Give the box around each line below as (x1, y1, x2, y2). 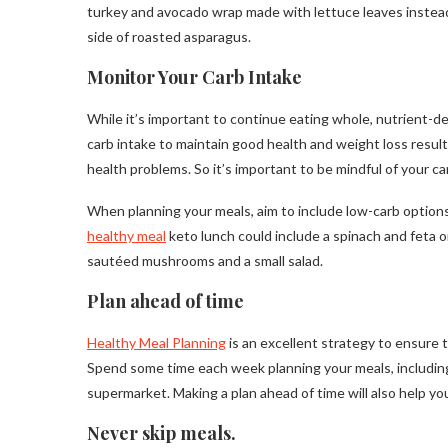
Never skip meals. (87, 421, 236, 446)
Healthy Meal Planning (87, 334, 226, 352)
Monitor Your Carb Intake (87, 65, 302, 90)
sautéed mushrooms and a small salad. (87, 252, 323, 270)
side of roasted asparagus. (87, 28, 251, 46)
